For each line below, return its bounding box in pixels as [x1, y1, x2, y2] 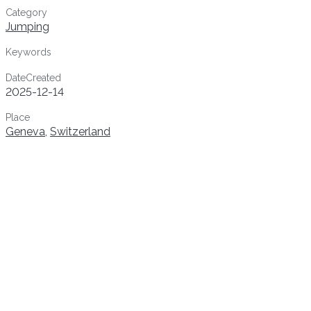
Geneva [6, 124, 45, 138]
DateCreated [6, 72, 61, 83]
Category [6, 6, 47, 18]
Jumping [6, 19, 49, 33]
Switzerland [50, 124, 110, 138]
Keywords [6, 46, 51, 58]
